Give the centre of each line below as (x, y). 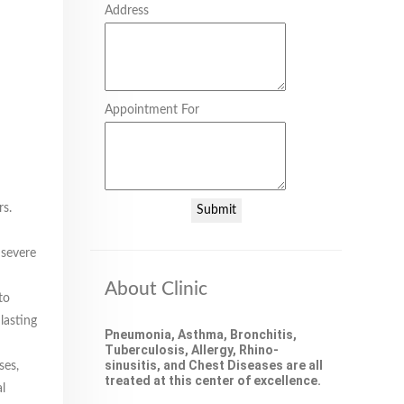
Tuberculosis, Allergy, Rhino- (192, 350)
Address (127, 11)
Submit (216, 210)
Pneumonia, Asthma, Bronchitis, (201, 335)
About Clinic (156, 289)
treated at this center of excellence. (213, 381)
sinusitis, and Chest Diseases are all (214, 365)
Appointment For (152, 110)
